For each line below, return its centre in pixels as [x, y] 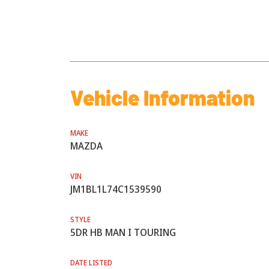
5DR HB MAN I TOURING [123, 232]
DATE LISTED [91, 263]
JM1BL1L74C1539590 [116, 189]
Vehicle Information [162, 97]
